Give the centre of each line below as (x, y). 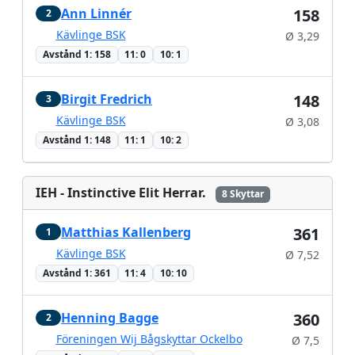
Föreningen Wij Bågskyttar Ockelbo (149, 339)
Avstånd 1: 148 (76, 140)
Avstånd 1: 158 (76, 54)
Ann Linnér (96, 13)
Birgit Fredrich (107, 99)
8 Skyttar (242, 194)
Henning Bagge (110, 318)
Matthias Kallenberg (126, 232)
